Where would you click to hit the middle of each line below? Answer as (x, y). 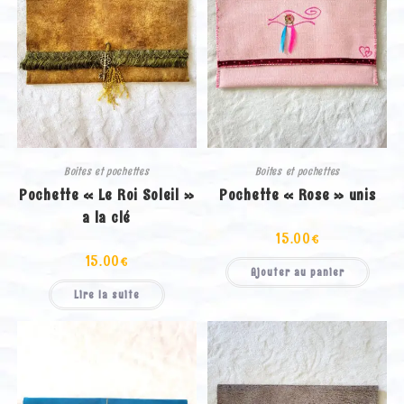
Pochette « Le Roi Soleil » (107, 194)
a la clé (106, 217)
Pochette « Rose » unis (298, 194)
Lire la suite (106, 294)
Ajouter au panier (297, 272)
